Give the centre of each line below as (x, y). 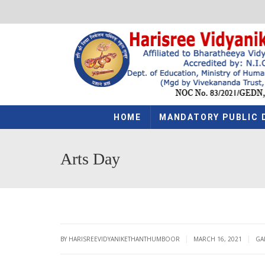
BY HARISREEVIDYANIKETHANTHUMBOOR (121, 239)
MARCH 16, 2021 (219, 239)
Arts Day (90, 159)
